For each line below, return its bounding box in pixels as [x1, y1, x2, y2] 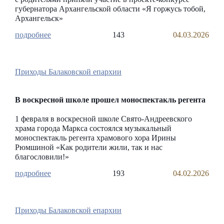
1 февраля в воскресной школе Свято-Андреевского [15, 114, 192, 123]
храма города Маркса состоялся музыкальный [15, 124, 171, 132]
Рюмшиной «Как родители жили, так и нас [15, 143, 162, 151]
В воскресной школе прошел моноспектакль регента [15, 95, 205, 104]
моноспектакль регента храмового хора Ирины [15, 133, 176, 142]
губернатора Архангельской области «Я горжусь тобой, [15, 4, 205, 13]
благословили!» [15, 152, 69, 161]
